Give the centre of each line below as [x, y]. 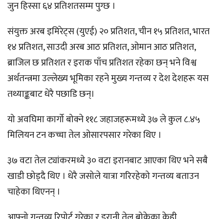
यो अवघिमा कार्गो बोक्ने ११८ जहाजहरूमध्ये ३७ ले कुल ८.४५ [104, 119]
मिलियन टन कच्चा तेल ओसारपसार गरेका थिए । [85, 135]
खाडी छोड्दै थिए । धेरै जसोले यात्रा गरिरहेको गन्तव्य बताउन [103, 176]
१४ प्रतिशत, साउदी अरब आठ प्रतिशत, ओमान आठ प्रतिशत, [101, 47]
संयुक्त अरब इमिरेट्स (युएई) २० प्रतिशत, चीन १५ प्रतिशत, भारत [109, 31]
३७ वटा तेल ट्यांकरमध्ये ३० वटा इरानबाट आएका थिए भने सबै [108, 160]
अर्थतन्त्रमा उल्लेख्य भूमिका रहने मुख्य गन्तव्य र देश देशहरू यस [108, 78]
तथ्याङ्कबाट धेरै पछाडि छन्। [51, 94]
